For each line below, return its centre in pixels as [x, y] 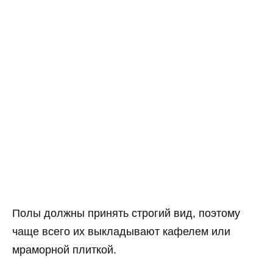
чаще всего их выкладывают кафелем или [121, 232]
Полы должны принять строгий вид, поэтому [126, 214]
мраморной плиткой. [64, 250]
